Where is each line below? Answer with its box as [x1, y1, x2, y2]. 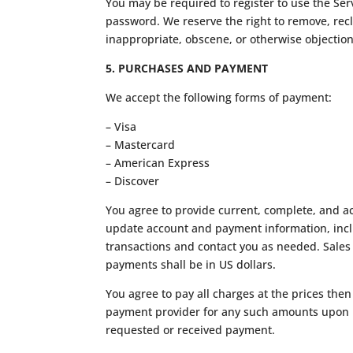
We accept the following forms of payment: [106, 89, 333, 105]
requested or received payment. [106, 321, 276, 337]
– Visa [106, 118, 137, 134]
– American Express [106, 154, 210, 170]
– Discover [106, 173, 160, 188]
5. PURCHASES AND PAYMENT [106, 60, 269, 76]
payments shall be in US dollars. [106, 256, 277, 272]
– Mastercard [106, 136, 176, 152]
